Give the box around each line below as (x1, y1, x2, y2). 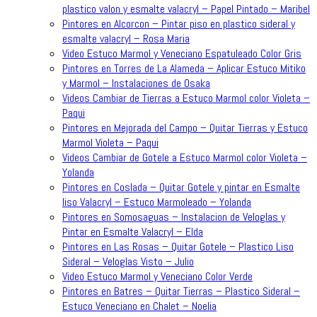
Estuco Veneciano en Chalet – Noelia (62, 298, 217, 313)
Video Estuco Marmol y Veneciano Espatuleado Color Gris (62, 45, 301, 61)
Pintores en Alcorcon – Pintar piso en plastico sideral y (62, 16, 295, 31)
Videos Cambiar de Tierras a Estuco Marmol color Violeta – (62, 90, 310, 105)
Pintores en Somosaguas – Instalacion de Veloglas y (62, 209, 285, 224)
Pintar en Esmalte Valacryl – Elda (62, 224, 203, 239)
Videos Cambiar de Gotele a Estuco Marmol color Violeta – (62, 149, 307, 165)
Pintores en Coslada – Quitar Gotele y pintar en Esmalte (62, 179, 300, 195)
